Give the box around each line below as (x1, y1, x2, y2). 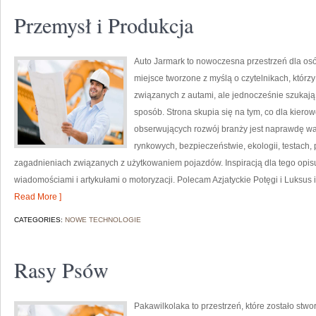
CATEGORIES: (14, 216, 65, 224)
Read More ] (14, 192, 61, 202)
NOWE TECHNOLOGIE (65, 216, 141, 224)
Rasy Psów (14, 255, 109, 284)
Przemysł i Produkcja (14, 11, 193, 39)
